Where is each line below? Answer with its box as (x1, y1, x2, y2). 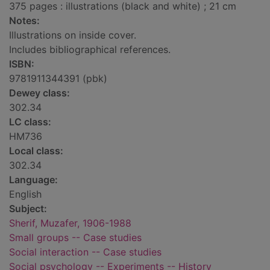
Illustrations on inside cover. (9, 29, 136, 42)
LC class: (9, 116, 51, 128)
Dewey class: (9, 87, 70, 99)
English (9, 188, 42, 201)
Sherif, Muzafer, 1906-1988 (9, 217, 131, 230)
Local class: (9, 145, 63, 157)
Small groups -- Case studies (9, 231, 142, 244)
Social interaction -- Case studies (9, 246, 162, 259)
